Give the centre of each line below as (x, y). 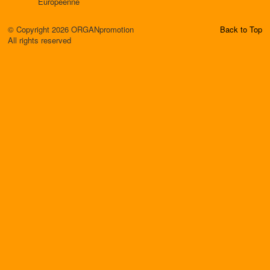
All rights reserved (39, 40)
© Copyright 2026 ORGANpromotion (71, 29)
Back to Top (241, 29)
